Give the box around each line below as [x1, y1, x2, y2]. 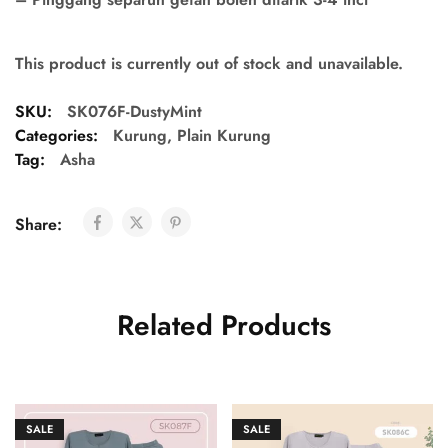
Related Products [117, 305, 331, 346]
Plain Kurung [177, 124, 271, 147]
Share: [15, 213, 67, 236]
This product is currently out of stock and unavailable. [15, 52, 403, 75]
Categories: [15, 124, 98, 147]
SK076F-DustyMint [67, 100, 202, 123]
